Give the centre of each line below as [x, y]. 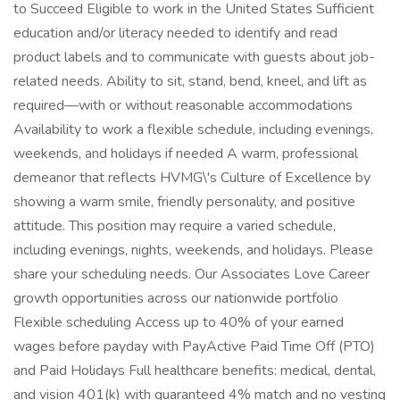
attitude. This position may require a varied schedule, [175, 226]
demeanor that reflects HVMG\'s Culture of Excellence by [192, 178]
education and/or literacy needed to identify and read [175, 33]
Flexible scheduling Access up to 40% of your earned [179, 322]
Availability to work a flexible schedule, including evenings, [193, 129]
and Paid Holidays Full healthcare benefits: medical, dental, [195, 371]
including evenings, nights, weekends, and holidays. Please [193, 250]
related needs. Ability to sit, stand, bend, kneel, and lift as [190, 81]
